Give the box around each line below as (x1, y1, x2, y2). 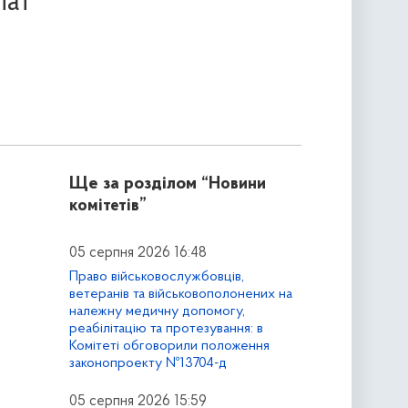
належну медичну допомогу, (68, 303, 245, 319)
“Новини (200, 176, 266, 194)
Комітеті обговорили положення (68, 338, 270, 353)
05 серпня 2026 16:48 (68, 246, 207, 261)
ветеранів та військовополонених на (68, 286, 292, 301)
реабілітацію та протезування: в (68, 321, 263, 336)
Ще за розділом (68, 175, 197, 194)
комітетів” (68, 198, 147, 216)
